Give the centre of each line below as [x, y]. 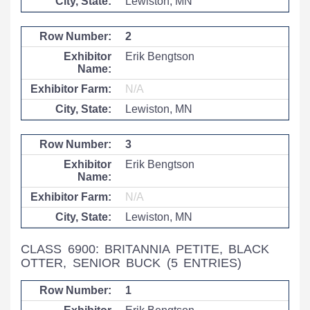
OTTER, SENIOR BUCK [94, 263]
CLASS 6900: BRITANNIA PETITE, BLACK [145, 249]
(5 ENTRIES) [204, 263]
